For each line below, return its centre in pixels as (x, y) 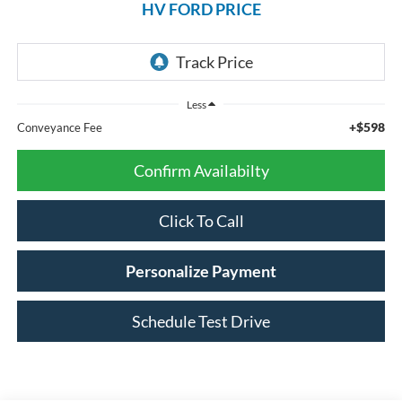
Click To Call (201, 221)
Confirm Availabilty (201, 171)
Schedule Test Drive (201, 322)
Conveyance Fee (59, 128)
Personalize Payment (201, 271)
